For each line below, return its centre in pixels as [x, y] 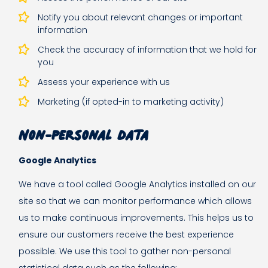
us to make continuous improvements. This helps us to [136, 218]
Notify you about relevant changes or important [140, 18]
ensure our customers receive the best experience [126, 235]
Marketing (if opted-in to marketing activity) [131, 102]
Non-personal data [83, 133]
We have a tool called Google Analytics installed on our [137, 185]
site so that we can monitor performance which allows [135, 201]
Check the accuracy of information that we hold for [147, 50]
